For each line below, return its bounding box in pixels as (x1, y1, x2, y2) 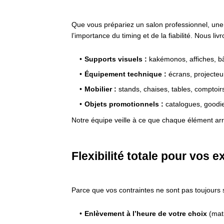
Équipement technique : (84, 70, 166, 78)
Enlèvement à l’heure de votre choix (84, 209, 207, 218)
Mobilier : (84, 85, 116, 93)
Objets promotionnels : (84, 100, 163, 108)
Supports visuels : (84, 55, 147, 63)
